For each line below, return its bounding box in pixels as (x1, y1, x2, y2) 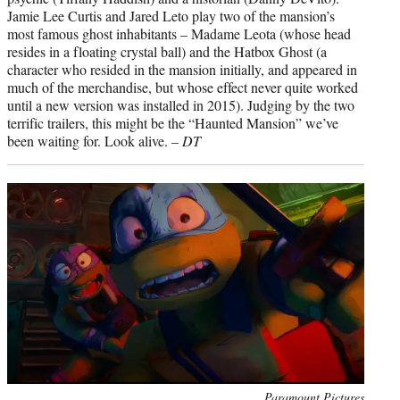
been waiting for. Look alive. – (7, 130, 182, 150)
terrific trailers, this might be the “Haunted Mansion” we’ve (7, 112, 338, 132)
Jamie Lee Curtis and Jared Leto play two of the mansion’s (7, 5, 335, 25)
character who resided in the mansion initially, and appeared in (7, 59, 357, 79)
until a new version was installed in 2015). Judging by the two (7, 95, 354, 114)
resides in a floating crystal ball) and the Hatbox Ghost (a (7, 41, 327, 61)
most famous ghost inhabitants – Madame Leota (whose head (7, 23, 351, 43)
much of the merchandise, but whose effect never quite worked (7, 77, 358, 96)
